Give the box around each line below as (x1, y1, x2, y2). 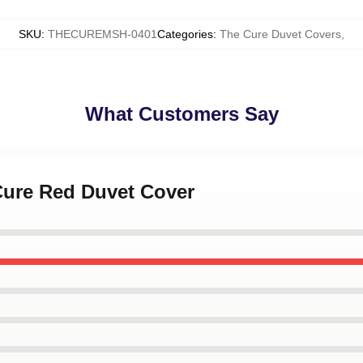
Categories (157, 28, 213, 41)
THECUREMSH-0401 (48, 28, 157, 41)
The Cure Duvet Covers (220, 28, 341, 41)
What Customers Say (84, 103, 279, 125)
